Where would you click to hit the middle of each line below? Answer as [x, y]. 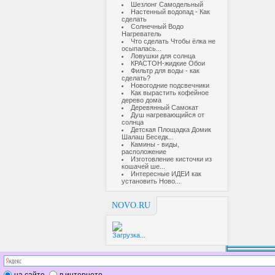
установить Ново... [151, 181]
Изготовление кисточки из [171, 159]
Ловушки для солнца [163, 56]
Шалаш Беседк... [148, 137]
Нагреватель [141, 34]
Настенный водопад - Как [170, 12]
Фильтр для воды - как [165, 71]
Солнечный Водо [157, 26]
